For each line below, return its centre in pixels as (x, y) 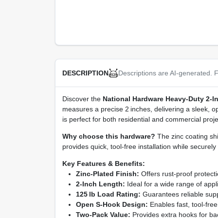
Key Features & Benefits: (103, 163)
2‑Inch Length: (100, 184)
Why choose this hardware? (109, 136)
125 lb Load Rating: (108, 194)
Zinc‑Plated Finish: (107, 174)
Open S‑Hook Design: (112, 204)
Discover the (82, 99)
